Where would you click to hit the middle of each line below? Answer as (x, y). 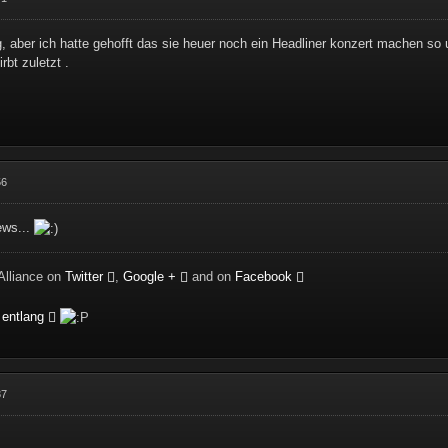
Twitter (84, 276)
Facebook (264, 276)
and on (212, 276)
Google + (150, 276)
